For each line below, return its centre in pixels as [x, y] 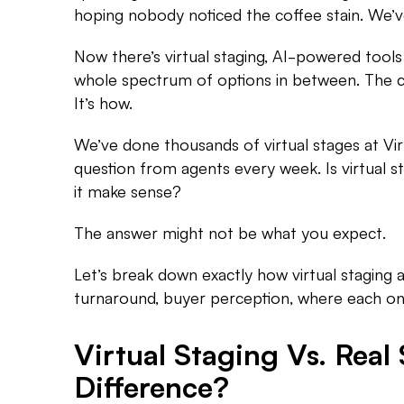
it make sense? [128, 191]
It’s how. [103, 102]
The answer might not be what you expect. [230, 232]
